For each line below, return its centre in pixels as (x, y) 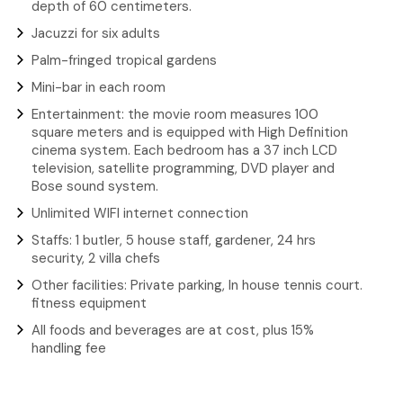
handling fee (69, 348)
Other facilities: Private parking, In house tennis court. (197, 285)
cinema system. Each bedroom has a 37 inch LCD (184, 150)
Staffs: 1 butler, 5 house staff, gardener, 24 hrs (174, 240)
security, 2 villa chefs (96, 258)
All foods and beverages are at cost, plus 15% (173, 330)
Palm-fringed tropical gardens (124, 60)
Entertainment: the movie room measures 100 (175, 114)
